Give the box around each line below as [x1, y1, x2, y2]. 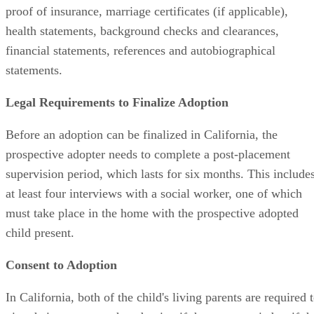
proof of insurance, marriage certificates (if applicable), [6, 4, 288, 18]
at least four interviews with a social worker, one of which [6, 186, 302, 200]
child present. [6, 225, 74, 240]
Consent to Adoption [6, 257, 117, 272]
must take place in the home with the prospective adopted [6, 205, 299, 220]
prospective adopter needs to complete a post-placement [6, 146, 290, 161]
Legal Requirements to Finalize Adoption [6, 95, 228, 109]
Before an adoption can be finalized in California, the [6, 127, 278, 142]
